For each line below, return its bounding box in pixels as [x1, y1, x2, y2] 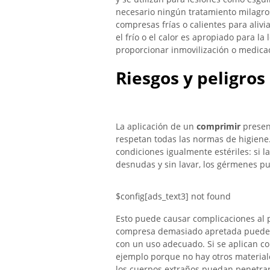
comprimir [196, 121, 240, 133]
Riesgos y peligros [116, 66, 265, 90]
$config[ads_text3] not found [116, 190, 231, 202]
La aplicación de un [116, 121, 196, 133]
